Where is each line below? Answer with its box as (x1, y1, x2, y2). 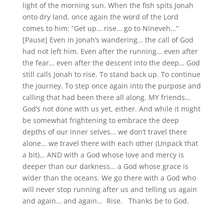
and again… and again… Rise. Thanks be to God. (22, 196, 189, 205)
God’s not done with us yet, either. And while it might (22, 104, 200, 113)
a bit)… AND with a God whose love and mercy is (22, 150, 184, 159)
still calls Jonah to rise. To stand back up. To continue (22, 69, 200, 79)
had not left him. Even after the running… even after (22, 46, 198, 56)
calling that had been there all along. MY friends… (22, 92, 190, 102)
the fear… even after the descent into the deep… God (22, 58, 200, 67)
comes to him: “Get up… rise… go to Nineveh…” (22, 23, 178, 33)
